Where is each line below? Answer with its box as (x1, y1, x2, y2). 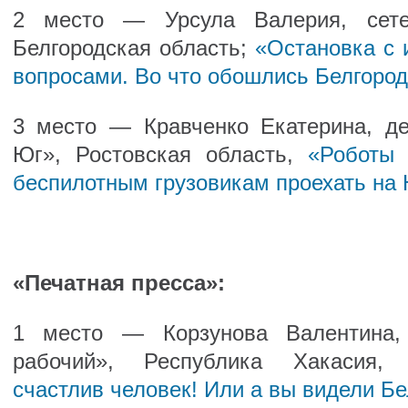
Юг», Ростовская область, (12, 142, 308, 167)
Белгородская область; (12, 36, 255, 60)
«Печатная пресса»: (12, 270, 225, 295)
